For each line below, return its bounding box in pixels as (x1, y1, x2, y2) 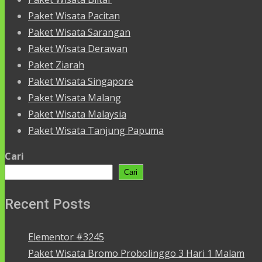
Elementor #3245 (28, 230, 104, 243)
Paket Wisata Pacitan (28, 9, 120, 22)
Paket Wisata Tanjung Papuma (28, 123, 164, 137)
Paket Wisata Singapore (28, 74, 133, 88)
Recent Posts (5, 195, 91, 212)
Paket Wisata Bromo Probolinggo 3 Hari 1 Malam (28, 246, 244, 260)
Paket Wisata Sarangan (28, 25, 130, 39)
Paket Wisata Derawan (28, 42, 127, 55)
